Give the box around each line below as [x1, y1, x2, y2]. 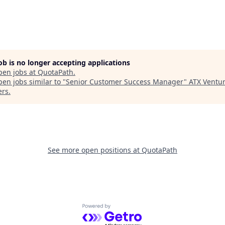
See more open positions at [48, 145, 142, 155]
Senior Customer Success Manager [66, 77, 184, 86]
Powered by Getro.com [82, 203, 170, 215]
